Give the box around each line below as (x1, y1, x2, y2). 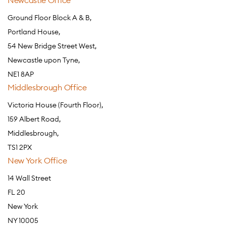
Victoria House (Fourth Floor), (8, 100, 103, 109)
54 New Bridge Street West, (8, 41, 96, 50)
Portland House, (8, 27, 60, 36)
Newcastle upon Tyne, (8, 55, 80, 65)
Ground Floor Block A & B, (8, 13, 91, 22)
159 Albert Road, (8, 115, 61, 124)
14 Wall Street (8, 174, 51, 183)
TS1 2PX (8, 143, 32, 152)
